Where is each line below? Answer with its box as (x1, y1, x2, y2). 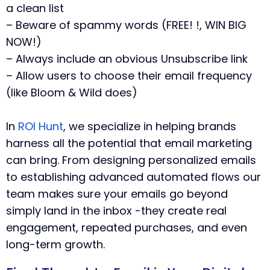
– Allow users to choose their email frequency (6, 68, 252, 83)
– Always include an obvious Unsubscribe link (6, 51, 248, 66)
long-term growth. (6, 237, 105, 252)
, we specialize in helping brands (63, 119, 236, 134)
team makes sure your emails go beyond (6, 186, 228, 201)
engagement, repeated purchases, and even (6, 220, 247, 235)
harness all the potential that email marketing (6, 136, 252, 151)
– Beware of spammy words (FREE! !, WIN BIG (6, 17, 246, 33)
